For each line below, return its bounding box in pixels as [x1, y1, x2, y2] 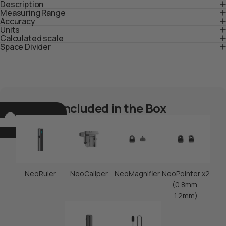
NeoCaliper [70, 168, 108, 178]
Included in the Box [60, 99, 166, 117]
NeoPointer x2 [161, 168, 210, 178]
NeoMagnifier [115, 168, 160, 178]
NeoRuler [25, 168, 56, 178]
